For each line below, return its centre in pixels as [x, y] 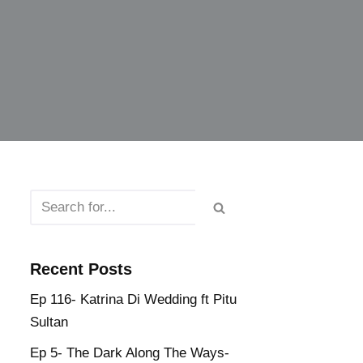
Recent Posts [81, 269]
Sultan [49, 322]
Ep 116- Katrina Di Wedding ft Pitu [133, 299]
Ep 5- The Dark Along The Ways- [130, 353]
